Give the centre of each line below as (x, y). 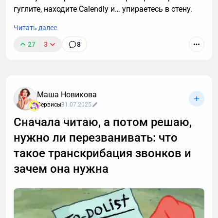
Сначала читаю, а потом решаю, (103, 122)
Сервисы (49, 105)
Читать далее (35, 28)
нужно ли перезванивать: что (96, 138)
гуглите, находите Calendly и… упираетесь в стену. (103, 9)
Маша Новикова (67, 95)
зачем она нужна (61, 169)
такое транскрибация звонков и (102, 154)
